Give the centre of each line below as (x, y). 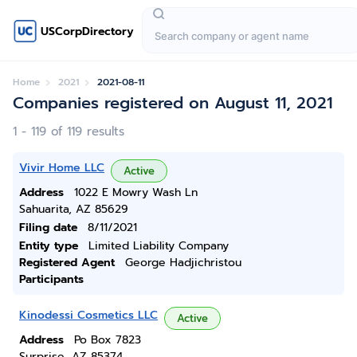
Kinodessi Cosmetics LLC (88, 315)
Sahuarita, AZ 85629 (74, 209)
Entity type (49, 246)
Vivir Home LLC (62, 168)
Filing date (48, 228)
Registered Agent (67, 263)
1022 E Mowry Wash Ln (136, 192)
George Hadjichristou (183, 263)
